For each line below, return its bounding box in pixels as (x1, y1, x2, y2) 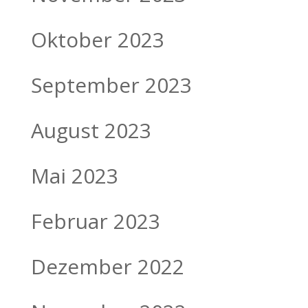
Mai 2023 (30, 161, 118, 190)
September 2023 (30, 70, 192, 99)
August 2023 (30, 115, 151, 144)
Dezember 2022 (30, 252, 184, 280)
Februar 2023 (30, 206, 160, 235)
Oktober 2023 (30, 25, 164, 54)
